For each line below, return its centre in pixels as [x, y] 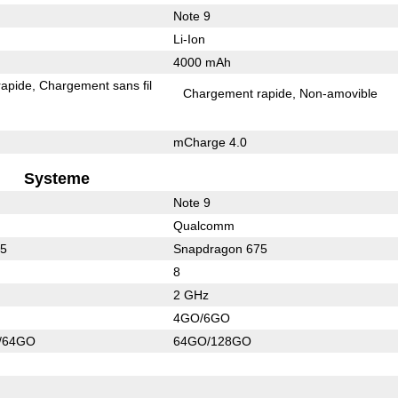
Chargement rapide [238, 93]
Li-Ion [189, 39]
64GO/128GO [212, 341]
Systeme [57, 178]
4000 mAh [202, 62]
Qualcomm [203, 225]
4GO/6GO [201, 318]
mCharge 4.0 [210, 142]
